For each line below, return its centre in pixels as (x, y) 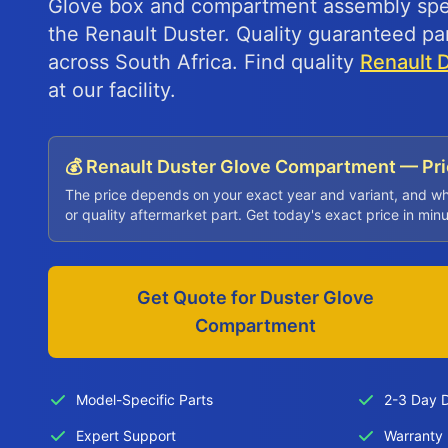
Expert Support (126, 435)
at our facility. (112, 90)
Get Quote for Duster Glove (255, 297)
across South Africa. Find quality (204, 62)
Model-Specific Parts (144, 399)
